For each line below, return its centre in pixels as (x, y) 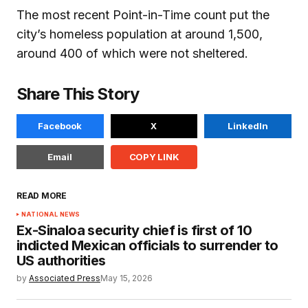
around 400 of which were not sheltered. (132, 53)
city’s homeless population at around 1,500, (140, 34)
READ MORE (42, 195)
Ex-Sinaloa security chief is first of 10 (134, 230)
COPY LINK (154, 156)
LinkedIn (248, 125)
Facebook (60, 125)
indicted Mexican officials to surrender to (147, 245)
